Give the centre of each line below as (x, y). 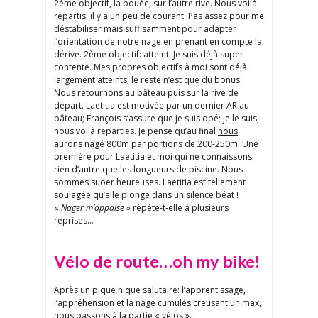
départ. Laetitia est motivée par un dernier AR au (152, 106)
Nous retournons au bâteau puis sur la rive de (146, 93)
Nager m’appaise (93, 208)
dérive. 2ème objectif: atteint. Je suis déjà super (149, 55)
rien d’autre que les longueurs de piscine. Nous (148, 170)
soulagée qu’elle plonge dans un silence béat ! (146, 195)
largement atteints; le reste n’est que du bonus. (148, 80)
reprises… (74, 221)
